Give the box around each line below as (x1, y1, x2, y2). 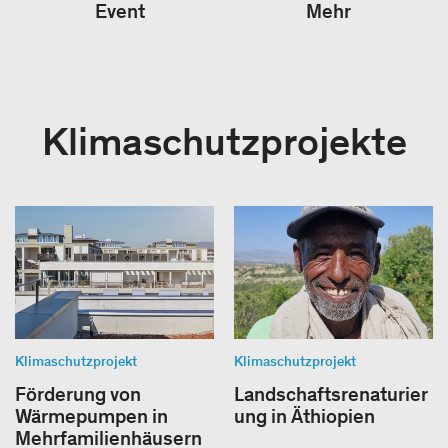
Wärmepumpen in (15, 403, 168, 428)
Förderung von (15, 381, 141, 406)
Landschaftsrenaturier (234, 381, 428, 406)
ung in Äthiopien (234, 403, 375, 428)
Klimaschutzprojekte (41, 117, 407, 166)
